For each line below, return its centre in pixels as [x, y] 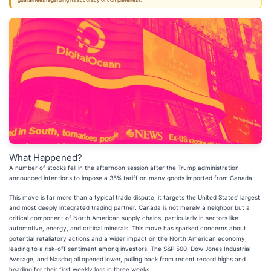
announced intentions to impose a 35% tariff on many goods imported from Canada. [132, 178]
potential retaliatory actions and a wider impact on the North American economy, [128, 238]
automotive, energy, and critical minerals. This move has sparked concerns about [128, 228]
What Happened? [46, 158]
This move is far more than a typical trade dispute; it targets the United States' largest [135, 197]
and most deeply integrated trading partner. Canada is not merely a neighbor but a [129, 207]
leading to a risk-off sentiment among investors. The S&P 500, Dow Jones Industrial [130, 249]
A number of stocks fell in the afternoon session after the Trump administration [124, 168]
